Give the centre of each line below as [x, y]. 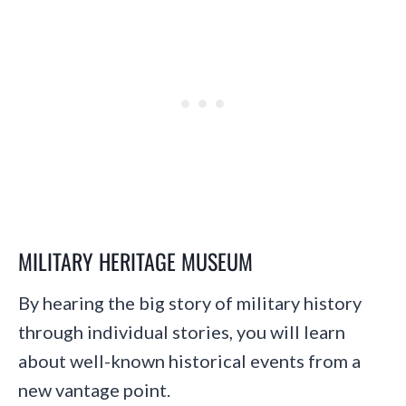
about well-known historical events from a [189, 360]
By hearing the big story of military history [190, 302]
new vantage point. [94, 389]
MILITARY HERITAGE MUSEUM [135, 261]
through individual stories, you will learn [182, 331]
